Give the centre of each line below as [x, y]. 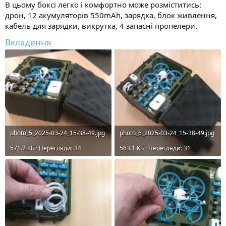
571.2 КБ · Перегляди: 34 [46, 148]
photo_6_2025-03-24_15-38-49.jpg [167, 133]
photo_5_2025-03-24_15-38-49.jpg [58, 133]
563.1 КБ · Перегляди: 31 [155, 148]
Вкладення [28, 42]
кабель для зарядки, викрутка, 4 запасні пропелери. [101, 25]
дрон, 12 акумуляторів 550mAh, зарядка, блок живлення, [111, 15]
